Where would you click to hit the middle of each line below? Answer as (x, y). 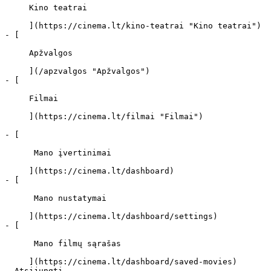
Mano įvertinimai (19, 153)
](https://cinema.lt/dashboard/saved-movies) (17, 262)
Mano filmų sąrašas (19, 243)
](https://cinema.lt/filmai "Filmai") (17, 116)
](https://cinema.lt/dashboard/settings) (17, 216)
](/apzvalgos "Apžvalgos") (17, 71)
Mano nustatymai (19, 198)
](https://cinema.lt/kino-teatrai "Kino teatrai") (17, 26)
